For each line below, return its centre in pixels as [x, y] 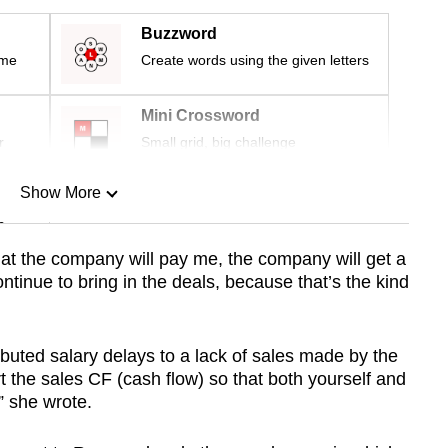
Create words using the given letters [255, 60]
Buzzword [179, 34]
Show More [60, 193]
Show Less [60, 295]
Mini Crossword [200, 116]
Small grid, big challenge [218, 142]
